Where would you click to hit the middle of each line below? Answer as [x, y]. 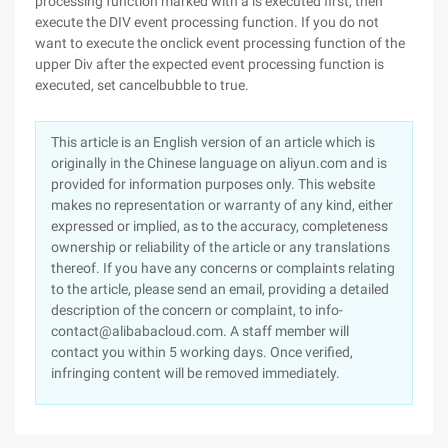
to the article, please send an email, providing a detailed [220, 289]
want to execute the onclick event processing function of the [220, 43]
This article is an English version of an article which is [213, 142]
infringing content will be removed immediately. [195, 373]
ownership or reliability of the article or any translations [220, 247]
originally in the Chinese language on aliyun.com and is [219, 163]
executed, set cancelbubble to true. [142, 85]
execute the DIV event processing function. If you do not [207, 22]
